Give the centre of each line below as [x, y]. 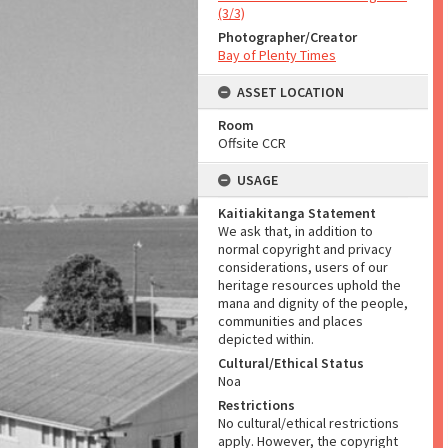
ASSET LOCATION [290, 92]
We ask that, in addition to [295, 231]
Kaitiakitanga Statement [297, 213]
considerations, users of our [303, 267]
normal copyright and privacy [305, 249]
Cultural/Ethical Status [291, 363]
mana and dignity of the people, [313, 303]
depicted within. [266, 339]
